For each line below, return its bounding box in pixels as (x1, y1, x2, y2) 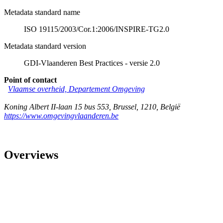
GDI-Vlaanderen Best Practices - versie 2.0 (24, 58, 160, 67)
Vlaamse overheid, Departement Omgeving (8, 84, 145, 93)
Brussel (113, 102, 136, 111)
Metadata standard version (4, 41, 86, 50)
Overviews (4, 148, 58, 161)
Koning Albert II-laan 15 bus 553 (4, 102, 109, 111)
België (160, 102, 180, 111)
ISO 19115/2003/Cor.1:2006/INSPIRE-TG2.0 (24, 24, 169, 33)
